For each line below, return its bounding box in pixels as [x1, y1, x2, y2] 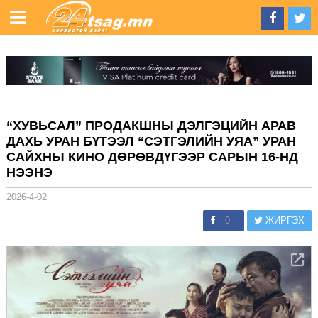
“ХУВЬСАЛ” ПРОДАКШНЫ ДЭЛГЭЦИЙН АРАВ [6, 118, 296, 133]
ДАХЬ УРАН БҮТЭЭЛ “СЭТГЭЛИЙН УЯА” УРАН [6, 133, 296, 148]
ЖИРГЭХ [263, 214, 305, 226]
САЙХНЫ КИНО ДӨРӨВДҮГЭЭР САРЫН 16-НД [6, 149, 298, 164]
